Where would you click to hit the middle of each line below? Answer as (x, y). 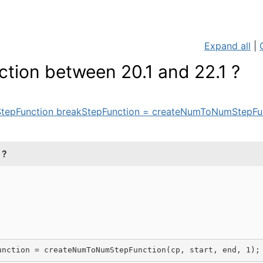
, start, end (208, 250)
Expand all (227, 45)
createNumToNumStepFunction (105, 250)
